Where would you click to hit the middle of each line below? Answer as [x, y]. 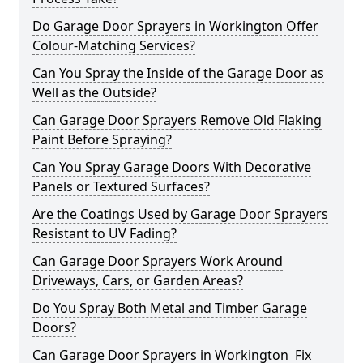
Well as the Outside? [94, 92]
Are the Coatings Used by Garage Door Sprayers [180, 214]
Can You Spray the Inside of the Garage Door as [178, 73]
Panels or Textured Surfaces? [121, 186]
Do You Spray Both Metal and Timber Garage [170, 308]
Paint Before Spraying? [102, 139]
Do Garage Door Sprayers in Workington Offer [175, 26]
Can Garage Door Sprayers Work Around [158, 261]
